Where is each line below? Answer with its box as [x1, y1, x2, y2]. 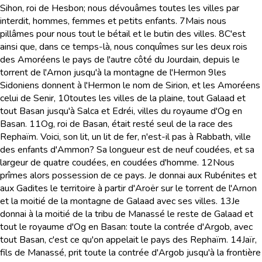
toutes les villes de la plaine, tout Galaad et [70, 92, 246, 105]
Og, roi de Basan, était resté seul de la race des [41, 118, 233, 130]
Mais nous [185, 15, 226, 27]
